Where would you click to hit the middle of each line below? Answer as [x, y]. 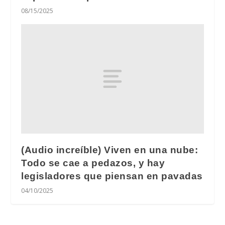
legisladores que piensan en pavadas [112, 176]
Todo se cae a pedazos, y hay [93, 163]
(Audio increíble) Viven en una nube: [110, 150]
